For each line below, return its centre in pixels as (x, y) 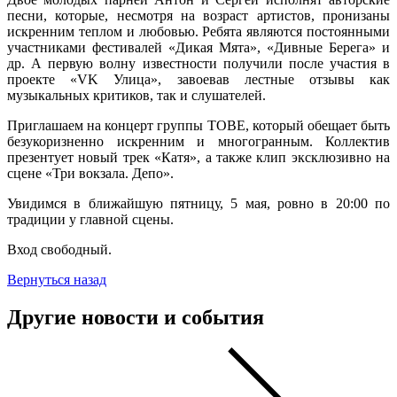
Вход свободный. (59, 250)
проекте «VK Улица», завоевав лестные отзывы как (198, 80)
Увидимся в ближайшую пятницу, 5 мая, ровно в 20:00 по (198, 204)
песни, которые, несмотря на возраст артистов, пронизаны (198, 16)
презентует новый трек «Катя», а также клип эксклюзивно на (198, 158)
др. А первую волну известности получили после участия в (198, 64)
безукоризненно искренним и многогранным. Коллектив (198, 142)
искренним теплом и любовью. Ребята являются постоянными (198, 32)
